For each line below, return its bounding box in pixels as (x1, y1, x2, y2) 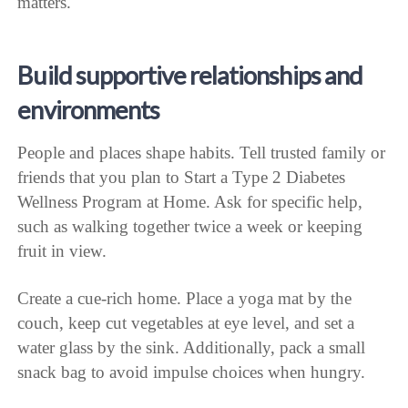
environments (17, 95, 159, 126)
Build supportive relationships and (17, 60, 362, 91)
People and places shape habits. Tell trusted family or (17, 143, 386, 163)
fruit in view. (17, 241, 107, 261)
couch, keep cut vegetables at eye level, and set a (17, 313, 355, 333)
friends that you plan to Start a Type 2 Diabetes (17, 168, 346, 188)
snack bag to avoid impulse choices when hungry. (17, 362, 366, 382)
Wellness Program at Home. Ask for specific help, (17, 192, 363, 212)
